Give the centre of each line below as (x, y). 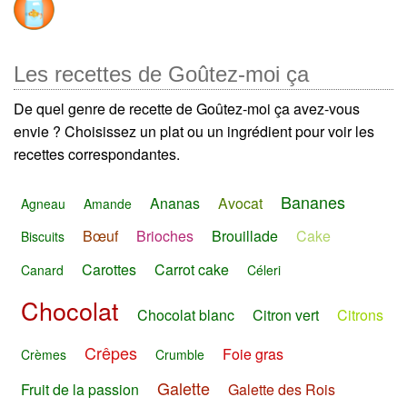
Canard (42, 270)
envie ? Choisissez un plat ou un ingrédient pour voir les (194, 132)
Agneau (43, 203)
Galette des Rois (282, 390)
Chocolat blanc (186, 314)
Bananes (313, 201)
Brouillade (245, 236)
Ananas (175, 203)
